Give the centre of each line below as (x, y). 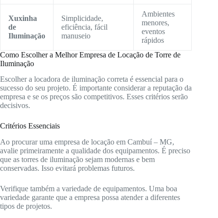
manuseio (76, 36)
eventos (153, 31)
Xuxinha (23, 18)
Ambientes (158, 14)
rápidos (153, 40)
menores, (155, 22)
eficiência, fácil (84, 27)
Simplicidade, (82, 18)
